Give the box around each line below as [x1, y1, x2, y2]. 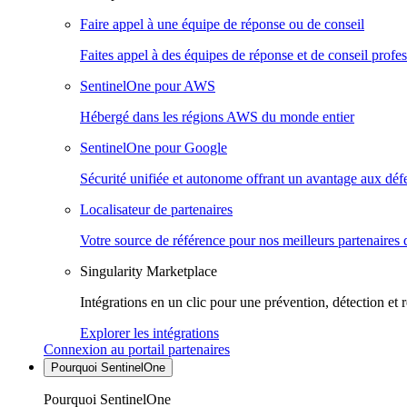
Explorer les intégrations [80, 324, 219, 341]
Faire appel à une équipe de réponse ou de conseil [80, 15, 364, 32]
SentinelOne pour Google [80, 139, 227, 155]
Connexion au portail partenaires [44, 341, 230, 357]
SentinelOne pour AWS [80, 77, 215, 94]
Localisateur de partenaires [80, 201, 233, 217]
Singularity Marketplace [80, 263, 217, 279]
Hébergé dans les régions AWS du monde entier [80, 108, 354, 124]
